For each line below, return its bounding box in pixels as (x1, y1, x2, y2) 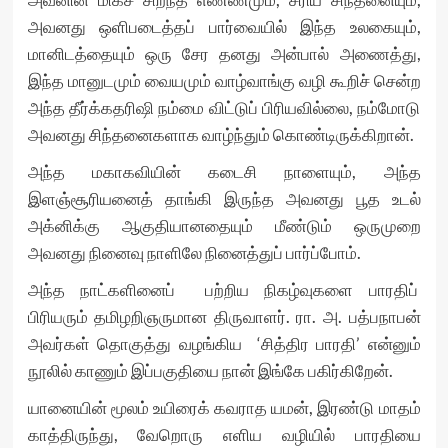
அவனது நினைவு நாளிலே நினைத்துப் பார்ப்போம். (27, 242, 361, 263)
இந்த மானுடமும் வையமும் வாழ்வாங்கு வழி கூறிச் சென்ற (27, 70, 421, 91)
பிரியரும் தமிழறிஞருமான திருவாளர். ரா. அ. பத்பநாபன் (27, 306, 421, 327)
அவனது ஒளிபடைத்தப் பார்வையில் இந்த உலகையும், (27, 16, 421, 37)
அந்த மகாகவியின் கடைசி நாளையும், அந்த (27, 161, 421, 182)
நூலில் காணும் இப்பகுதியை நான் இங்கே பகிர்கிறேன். (27, 360, 393, 381)
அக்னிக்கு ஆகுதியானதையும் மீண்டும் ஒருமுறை (27, 215, 421, 236)
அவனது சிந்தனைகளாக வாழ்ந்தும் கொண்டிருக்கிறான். (27, 124, 414, 145)
